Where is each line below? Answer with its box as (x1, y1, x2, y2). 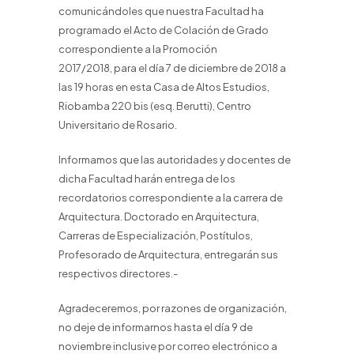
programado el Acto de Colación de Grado (58, 24, 269, 36)
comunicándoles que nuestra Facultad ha (58, 5, 264, 17)
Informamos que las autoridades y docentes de (58, 153, 291, 166)
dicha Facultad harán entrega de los (58, 172, 235, 185)
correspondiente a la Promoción (58, 43, 217, 55)
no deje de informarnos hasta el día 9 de (58, 321, 253, 333)
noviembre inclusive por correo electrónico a (58, 340, 277, 352)
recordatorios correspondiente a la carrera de (58, 191, 283, 204)
